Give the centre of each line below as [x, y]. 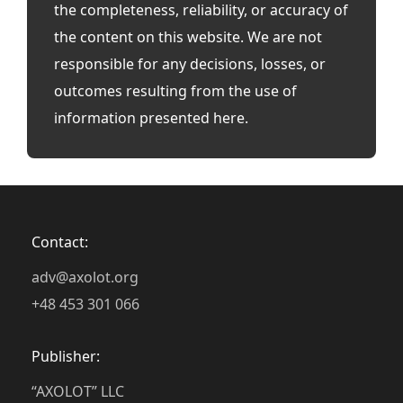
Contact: [60, 242]
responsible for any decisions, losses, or [190, 64]
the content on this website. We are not [188, 37]
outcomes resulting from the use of [175, 91]
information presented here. [151, 118]
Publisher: [66, 357]
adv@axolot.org [85, 278]
